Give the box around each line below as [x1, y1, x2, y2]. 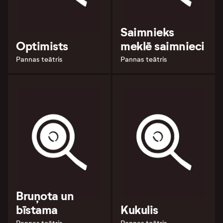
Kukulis [120, 202, 158, 218]
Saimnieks [120, 25, 174, 40]
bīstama [16, 202, 58, 218]
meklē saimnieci [120, 39, 205, 54]
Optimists [16, 39, 68, 54]
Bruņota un [16, 188, 74, 204]
